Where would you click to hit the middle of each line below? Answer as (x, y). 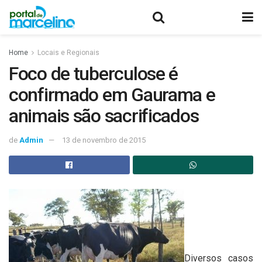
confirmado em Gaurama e (112, 95)
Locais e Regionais (68, 53)
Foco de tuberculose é (94, 74)
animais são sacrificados (104, 116)
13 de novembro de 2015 (104, 140)
